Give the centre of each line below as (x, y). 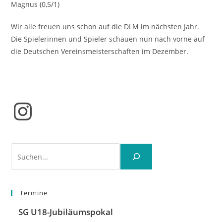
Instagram (28, 111)
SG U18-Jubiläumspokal (66, 212)
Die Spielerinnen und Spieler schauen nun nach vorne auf (108, 39)
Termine (34, 193)
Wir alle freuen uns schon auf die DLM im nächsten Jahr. (105, 27)
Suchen (23, 149)
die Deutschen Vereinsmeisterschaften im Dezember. (100, 52)
